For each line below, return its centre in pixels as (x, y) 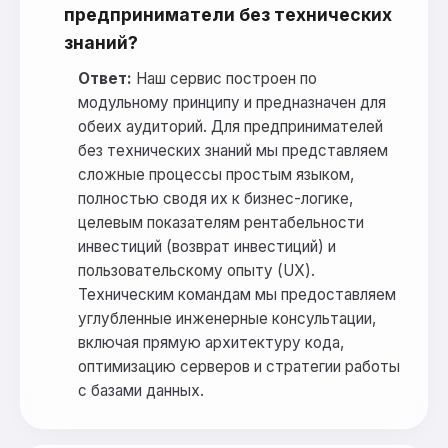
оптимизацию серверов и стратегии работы (239, 367)
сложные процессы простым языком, (216, 175)
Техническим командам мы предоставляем (237, 295)
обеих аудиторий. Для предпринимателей (230, 127)
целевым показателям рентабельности (221, 223)
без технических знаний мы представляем (233, 151)
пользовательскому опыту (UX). (196, 271)
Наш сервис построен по (224, 79)
